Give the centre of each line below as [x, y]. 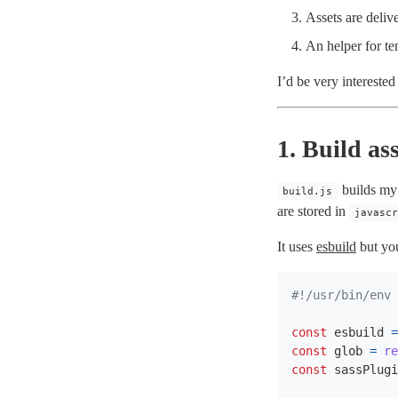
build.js [308, 191]
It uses [297, 247]
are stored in [313, 211]
